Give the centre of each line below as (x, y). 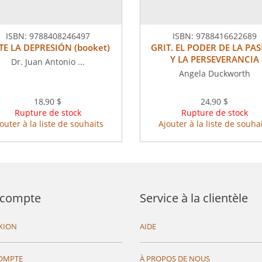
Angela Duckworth (214, 74)
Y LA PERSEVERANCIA (214, 59)
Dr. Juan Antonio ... (48, 62)
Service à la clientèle (194, 198)
